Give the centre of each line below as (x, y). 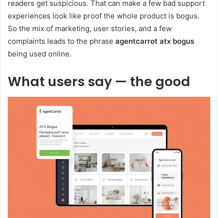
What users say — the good (99, 81)
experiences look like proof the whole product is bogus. (104, 16)
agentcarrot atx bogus (155, 41)
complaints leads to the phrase (62, 41)
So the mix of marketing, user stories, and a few (90, 28)
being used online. (40, 54)
